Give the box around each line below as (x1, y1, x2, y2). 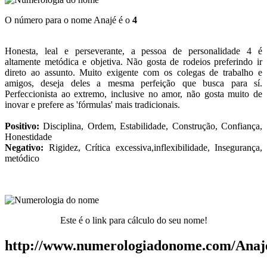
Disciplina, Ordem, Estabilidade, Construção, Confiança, (39, 120, 262, 131)
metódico (5, 153, 39, 163)
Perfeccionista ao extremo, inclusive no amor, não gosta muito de (5, 88, 262, 99)
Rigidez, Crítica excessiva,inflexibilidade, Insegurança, (44, 142, 262, 153)
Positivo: (5, 120, 39, 131)
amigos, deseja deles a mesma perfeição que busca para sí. (5, 77, 262, 88)
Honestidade (5, 131, 52, 142)
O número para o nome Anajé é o (5, 14, 132, 25)
